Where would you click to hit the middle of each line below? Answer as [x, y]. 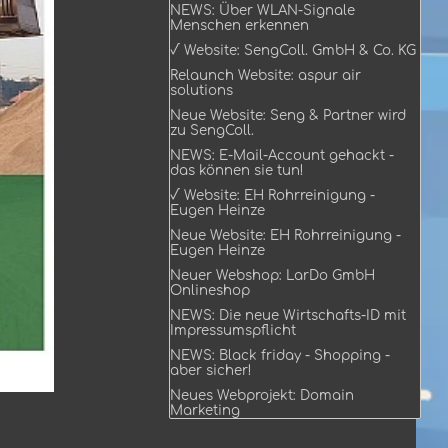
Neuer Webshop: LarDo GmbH [272, 275]
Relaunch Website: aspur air [265, 75]
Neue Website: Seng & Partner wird [288, 115]
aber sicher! [211, 370]
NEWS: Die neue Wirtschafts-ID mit [288, 315]
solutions [201, 90]
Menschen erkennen [239, 25]
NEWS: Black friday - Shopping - [280, 355]
